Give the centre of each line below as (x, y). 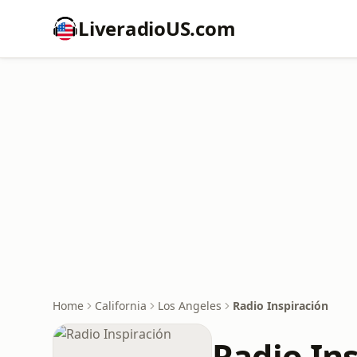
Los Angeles (190, 306)
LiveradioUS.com (157, 28)
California (121, 306)
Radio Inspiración (280, 306)
